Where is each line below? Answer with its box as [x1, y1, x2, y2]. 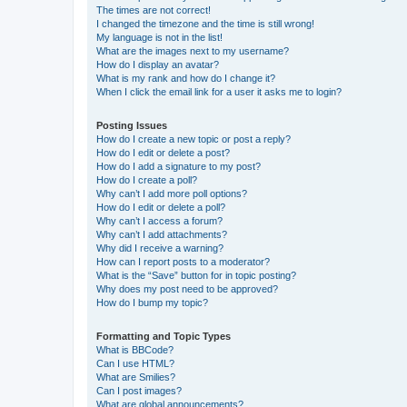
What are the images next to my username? [96, 45, 289, 56]
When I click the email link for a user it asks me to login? [96, 85, 342, 97]
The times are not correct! [96, 4, 211, 15]
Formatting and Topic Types [96, 330, 231, 342]
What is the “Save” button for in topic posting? [96, 269, 296, 281]
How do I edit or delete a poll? [96, 201, 225, 213]
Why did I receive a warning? [96, 242, 223, 253]
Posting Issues [96, 119, 167, 131]
